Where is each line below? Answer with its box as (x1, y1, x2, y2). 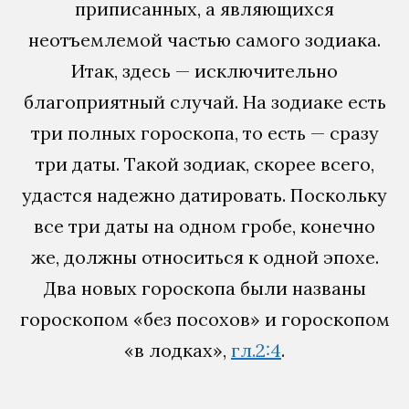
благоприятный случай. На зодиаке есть (23, 90, 386, 114)
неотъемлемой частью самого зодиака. (28, 28, 381, 52)
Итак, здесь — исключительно (71, 59, 338, 83)
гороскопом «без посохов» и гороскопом (19, 308, 390, 331)
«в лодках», (124, 339, 231, 362)
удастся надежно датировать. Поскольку (22, 184, 387, 207)
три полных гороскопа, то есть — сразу (30, 121, 379, 145)
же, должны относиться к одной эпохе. (30, 246, 379, 269)
